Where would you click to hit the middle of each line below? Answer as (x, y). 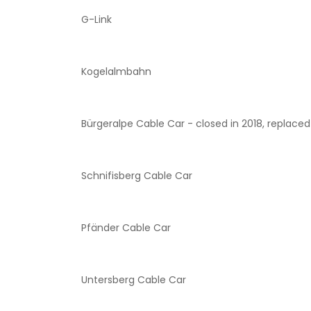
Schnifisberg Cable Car (137, 206)
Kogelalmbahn (116, 102)
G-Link (96, 50)
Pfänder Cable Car (126, 258)
